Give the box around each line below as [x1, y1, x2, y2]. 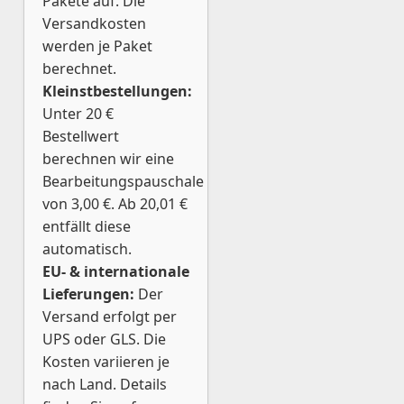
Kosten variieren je [42, 352, 170, 372]
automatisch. [42, 239, 132, 259]
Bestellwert [42, 126, 119, 146]
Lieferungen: [42, 284, 134, 304]
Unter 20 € [42, 104, 114, 124]
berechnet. [42, 59, 116, 78]
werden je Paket [42, 36, 152, 56]
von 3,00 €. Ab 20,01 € [42, 194, 188, 214]
